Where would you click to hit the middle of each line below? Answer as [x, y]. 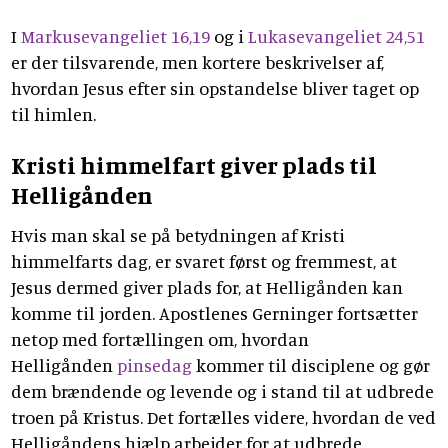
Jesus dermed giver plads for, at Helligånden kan [207, 287]
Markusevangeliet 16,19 [115, 35]
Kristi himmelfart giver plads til [194, 165]
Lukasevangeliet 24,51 [336, 35]
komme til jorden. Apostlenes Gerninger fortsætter [214, 313]
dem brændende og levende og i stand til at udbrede [222, 391]
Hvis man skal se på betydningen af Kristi [178, 235]
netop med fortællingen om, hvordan [160, 339]
